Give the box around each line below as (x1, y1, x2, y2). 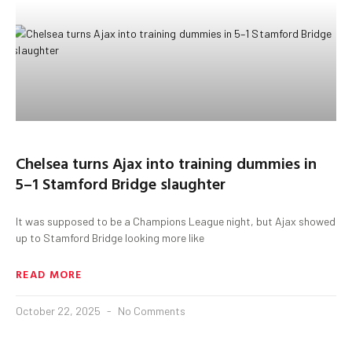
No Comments (115, 303, 185, 317)
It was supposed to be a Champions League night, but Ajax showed (16, 214, 335, 228)
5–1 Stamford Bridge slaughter (16, 170, 225, 195)
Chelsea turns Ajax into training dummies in (16, 150, 317, 174)
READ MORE (16, 265, 82, 282)
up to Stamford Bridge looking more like (16, 230, 204, 244)
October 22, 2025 (16, 303, 103, 317)
